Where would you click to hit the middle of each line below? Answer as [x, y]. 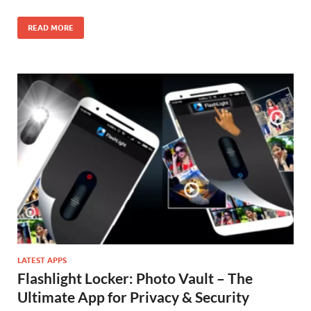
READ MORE [51, 28]
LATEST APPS [42, 261]
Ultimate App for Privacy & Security [133, 297]
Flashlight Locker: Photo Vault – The [135, 278]
